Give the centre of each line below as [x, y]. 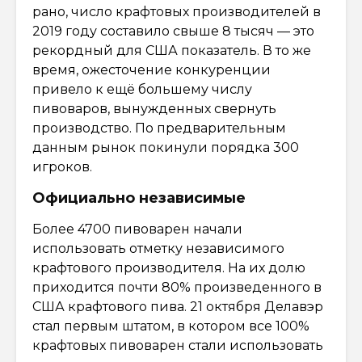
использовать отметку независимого [158, 248]
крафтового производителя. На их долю [169, 267]
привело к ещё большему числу [142, 89]
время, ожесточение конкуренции [152, 69]
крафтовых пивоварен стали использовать [178, 345]
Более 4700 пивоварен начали [137, 229]
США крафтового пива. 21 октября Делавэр [178, 306]
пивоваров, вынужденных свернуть [154, 108]
